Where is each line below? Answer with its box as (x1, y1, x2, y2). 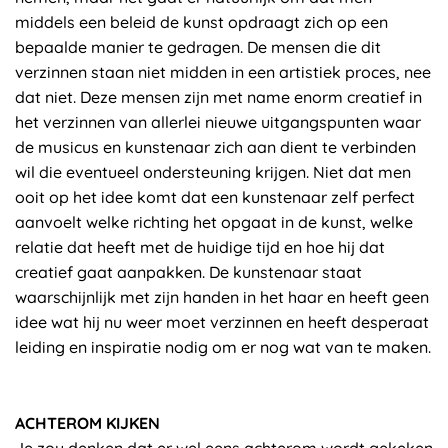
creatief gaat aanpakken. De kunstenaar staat (15, 262, 362, 282)
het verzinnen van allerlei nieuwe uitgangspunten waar (15, 112, 421, 132)
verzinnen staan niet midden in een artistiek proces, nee (15, 62, 431, 82)
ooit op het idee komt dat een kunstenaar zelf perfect (15, 187, 415, 207)
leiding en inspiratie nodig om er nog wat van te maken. (15, 337, 431, 357)
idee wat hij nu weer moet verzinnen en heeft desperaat (15, 312, 429, 332)
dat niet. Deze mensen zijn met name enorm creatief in (15, 87, 422, 107)
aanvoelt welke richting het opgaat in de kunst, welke (15, 212, 413, 232)
